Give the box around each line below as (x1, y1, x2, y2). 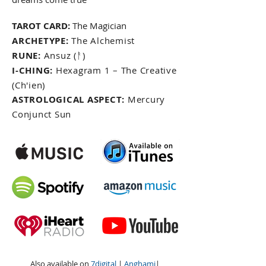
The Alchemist (71, 34, 135, 47)
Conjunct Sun (12, 108, 71, 121)
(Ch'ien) (12, 79, 45, 91)
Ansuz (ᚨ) (40, 49, 85, 62)
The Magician (72, 20, 126, 32)
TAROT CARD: (12, 20, 72, 33)
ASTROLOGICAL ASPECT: (12, 93, 125, 106)
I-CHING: (12, 64, 53, 77)
